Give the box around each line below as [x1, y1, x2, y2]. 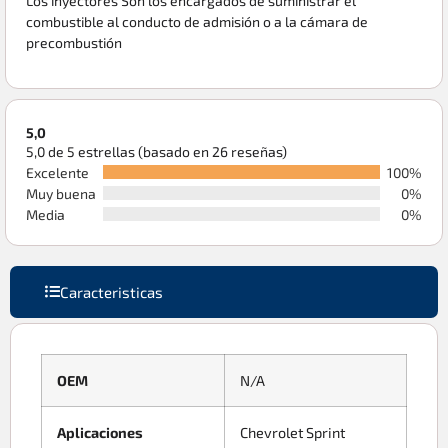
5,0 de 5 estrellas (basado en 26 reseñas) [26, 142, 287, 160]
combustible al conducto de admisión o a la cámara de [26, 13, 368, 31]
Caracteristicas [60, 282, 163, 301]
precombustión [26, 34, 122, 52]
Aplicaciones [57, 423, 143, 441]
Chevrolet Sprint [240, 423, 345, 441]
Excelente [26, 163, 89, 181]
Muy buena [26, 184, 96, 202]
